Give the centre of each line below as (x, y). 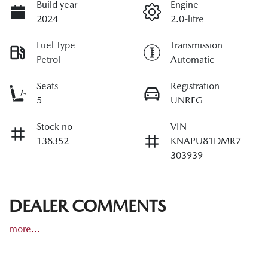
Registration (195, 86)
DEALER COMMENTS (87, 205)
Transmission (197, 45)
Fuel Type (56, 45)
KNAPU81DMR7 (206, 141)
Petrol (48, 59)
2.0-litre (187, 19)
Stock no (54, 126)
